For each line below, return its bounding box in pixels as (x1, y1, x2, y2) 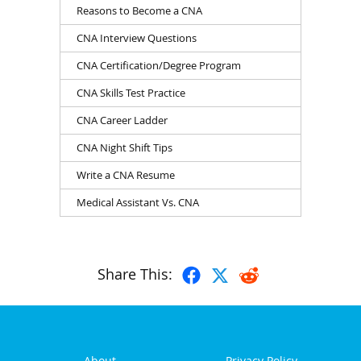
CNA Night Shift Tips (77, 139, 172, 155)
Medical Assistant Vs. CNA (77, 194, 199, 210)
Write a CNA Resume (77, 167, 175, 182)
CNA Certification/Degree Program (77, 57, 241, 73)
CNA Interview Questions (77, 30, 197, 45)
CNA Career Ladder (77, 112, 168, 127)
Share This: (97, 264, 172, 284)
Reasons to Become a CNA (77, 2, 202, 18)
